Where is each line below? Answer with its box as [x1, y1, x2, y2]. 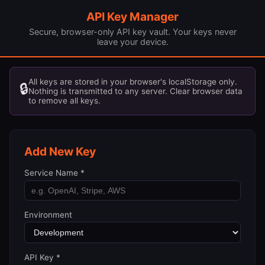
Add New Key [24, 144, 96, 159]
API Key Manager [86, 9, 179, 24]
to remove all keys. [28, 95, 101, 105]
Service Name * [24, 167, 85, 177]
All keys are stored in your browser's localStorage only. [28, 76, 237, 86]
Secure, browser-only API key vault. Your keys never [28, 26, 237, 37]
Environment [24, 209, 72, 219]
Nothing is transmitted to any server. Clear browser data [28, 86, 243, 96]
